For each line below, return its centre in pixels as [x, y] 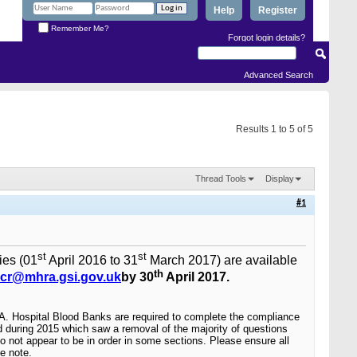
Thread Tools [220, 178]
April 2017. [196, 277]
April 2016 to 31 [92, 260]
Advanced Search [279, 75]
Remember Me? [79, 28]
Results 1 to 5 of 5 [275, 129]
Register [278, 10]
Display [280, 178]
